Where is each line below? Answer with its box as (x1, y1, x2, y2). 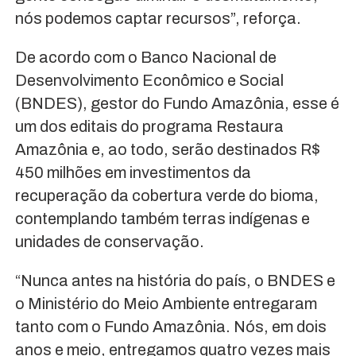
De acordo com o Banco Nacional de (14, 48, 277, 66)
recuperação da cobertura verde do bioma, (14, 186, 319, 204)
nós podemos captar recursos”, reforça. (14, 9, 301, 27)
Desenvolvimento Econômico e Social (14, 71, 284, 89)
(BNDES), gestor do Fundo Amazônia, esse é (14, 94, 339, 112)
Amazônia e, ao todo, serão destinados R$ (14, 140, 320, 158)
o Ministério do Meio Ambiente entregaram (14, 294, 317, 312)
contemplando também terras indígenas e (14, 209, 310, 227)
